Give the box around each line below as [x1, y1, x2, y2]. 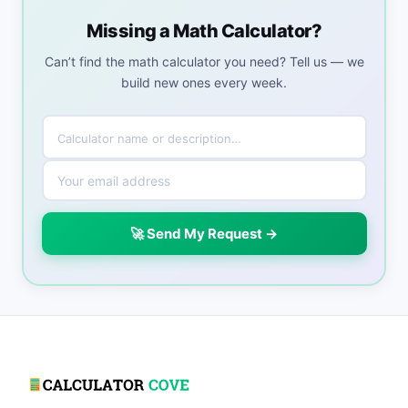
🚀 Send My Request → [130, 225, 278, 242]
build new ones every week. [121, 75, 287, 90]
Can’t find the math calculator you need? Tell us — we [44, 54, 364, 69]
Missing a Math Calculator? [87, 20, 321, 42]
